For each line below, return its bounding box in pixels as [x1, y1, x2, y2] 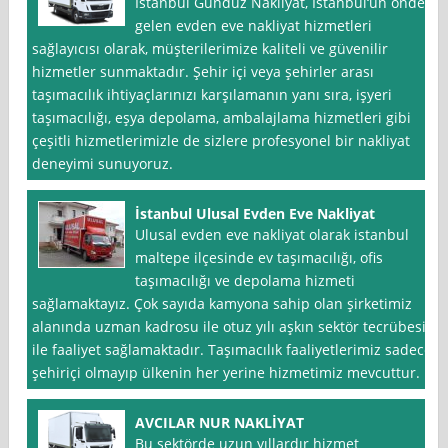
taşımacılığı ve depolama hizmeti [135, 271, 356, 291]
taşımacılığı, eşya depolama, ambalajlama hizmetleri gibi [32, 108, 412, 128]
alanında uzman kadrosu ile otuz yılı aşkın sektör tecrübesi [32, 317, 427, 337]
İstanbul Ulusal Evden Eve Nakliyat [135, 204, 376, 224]
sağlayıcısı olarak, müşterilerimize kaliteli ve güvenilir [32, 39, 389, 59]
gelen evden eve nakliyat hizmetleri [135, 16, 373, 36]
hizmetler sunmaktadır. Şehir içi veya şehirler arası [32, 62, 375, 82]
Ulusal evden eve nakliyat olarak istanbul [135, 225, 410, 245]
